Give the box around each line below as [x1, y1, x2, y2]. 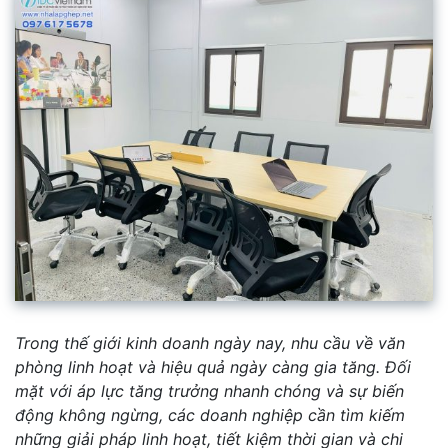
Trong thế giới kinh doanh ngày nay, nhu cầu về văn [15, 332, 405, 353]
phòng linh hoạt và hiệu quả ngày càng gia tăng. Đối [15, 356, 411, 377]
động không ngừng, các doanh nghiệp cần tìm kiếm [15, 404, 405, 425]
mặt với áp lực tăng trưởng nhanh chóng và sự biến [15, 380, 404, 401]
